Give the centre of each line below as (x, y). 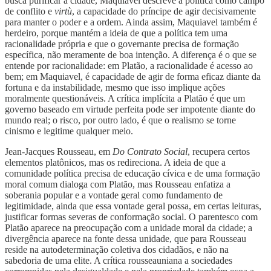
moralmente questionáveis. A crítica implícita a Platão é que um (125, 98)
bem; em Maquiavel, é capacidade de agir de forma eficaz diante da (133, 76)
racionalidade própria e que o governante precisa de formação (122, 44)
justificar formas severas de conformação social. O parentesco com (131, 217)
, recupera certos (219, 151)
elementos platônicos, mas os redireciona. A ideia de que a (115, 162)
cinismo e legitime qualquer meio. (69, 131)
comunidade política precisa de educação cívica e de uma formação (132, 173)
